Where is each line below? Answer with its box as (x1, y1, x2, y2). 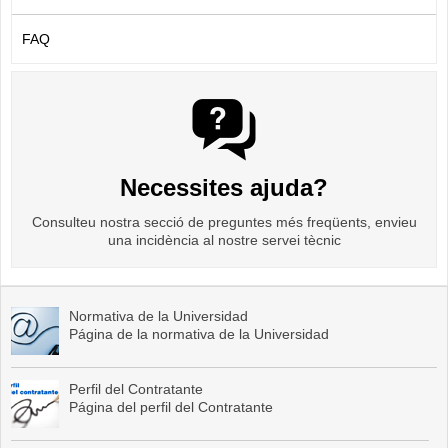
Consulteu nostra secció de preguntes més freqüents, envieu (31, 214, 417, 231)
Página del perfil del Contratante (69, 399, 273, 416)
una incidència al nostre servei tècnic (107, 232, 341, 249)
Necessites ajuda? (120, 174, 328, 202)
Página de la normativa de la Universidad (69, 326, 329, 343)
